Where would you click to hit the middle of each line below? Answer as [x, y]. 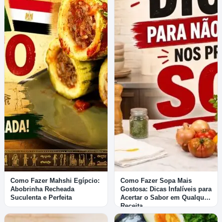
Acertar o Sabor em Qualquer [165, 197]
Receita [132, 206]
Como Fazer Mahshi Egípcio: [55, 180]
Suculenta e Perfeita [41, 197]
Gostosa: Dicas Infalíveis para [166, 189]
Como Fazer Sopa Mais [156, 180]
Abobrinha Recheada [42, 189]
